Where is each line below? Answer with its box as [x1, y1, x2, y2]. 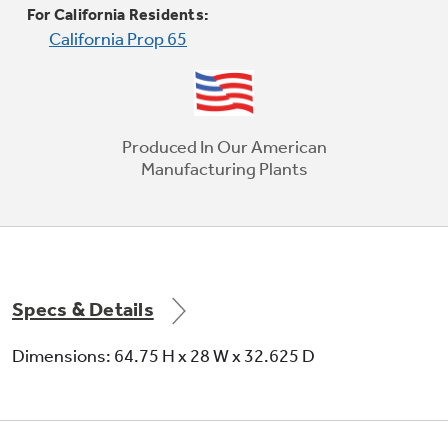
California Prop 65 [49, 27, 187, 50]
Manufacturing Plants [140, 157, 308, 180]
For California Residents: [26, 4, 210, 24]
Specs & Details [12, 296, 154, 321]
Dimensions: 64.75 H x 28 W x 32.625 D [12, 344, 315, 367]
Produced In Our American [121, 135, 327, 158]
